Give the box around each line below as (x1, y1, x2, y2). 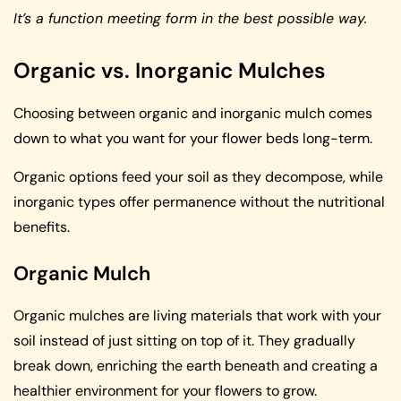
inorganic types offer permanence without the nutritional (13, 192, 385, 211)
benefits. (13, 217, 70, 236)
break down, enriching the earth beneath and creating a (13, 355, 378, 375)
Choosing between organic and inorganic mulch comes (13, 104, 372, 124)
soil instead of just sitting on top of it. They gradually (13, 330, 355, 350)
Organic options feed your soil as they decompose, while (13, 166, 383, 186)
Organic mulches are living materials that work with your (13, 305, 381, 325)
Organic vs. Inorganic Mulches (13, 56, 326, 85)
